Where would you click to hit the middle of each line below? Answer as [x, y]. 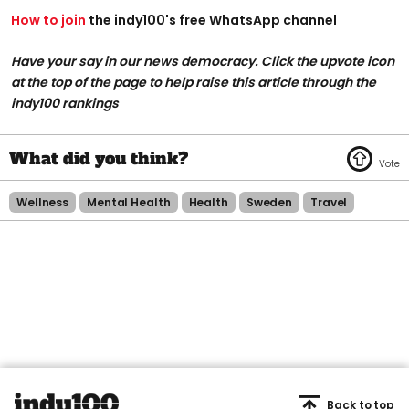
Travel [329, 202]
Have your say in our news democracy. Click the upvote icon [203, 61]
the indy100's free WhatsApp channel [211, 20]
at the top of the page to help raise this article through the [194, 82]
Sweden [269, 202]
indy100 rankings [65, 103]
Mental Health [129, 202]
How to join [48, 20]
